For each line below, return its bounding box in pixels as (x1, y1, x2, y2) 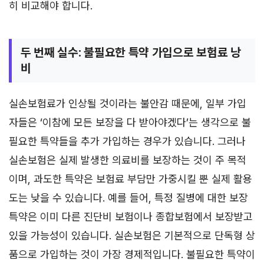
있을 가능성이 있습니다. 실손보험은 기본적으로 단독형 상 (9, 229, 255, 242)
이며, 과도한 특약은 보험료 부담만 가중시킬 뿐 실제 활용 (9, 172, 252, 185)
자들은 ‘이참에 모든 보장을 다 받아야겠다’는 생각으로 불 (9, 115, 251, 128)
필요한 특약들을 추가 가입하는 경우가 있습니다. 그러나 (9, 134, 246, 147)
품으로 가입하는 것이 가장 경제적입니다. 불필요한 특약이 (9, 247, 255, 260)
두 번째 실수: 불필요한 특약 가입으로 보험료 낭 (21, 45, 241, 60)
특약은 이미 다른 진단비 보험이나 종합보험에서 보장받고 (9, 210, 253, 223)
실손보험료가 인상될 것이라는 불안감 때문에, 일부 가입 (9, 97, 246, 110)
